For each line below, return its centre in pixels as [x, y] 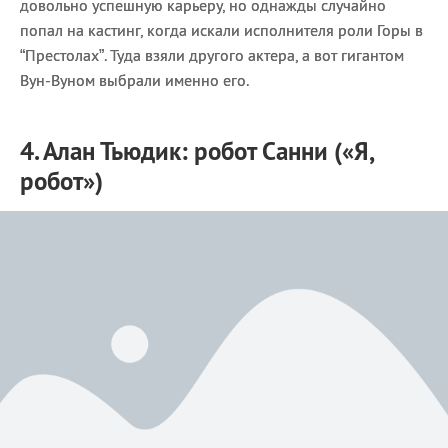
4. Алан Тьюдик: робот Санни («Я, [196, 150]
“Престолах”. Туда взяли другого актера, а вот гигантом [212, 54]
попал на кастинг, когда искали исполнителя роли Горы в [221, 29]
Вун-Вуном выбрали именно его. [134, 79]
